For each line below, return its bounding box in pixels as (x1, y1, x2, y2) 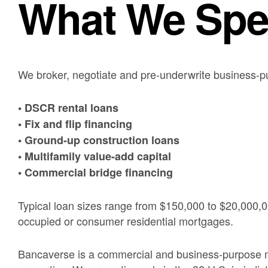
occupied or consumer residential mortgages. (18, 213, 233, 229)
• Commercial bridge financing (18, 164, 173, 180)
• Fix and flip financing (18, 115, 132, 132)
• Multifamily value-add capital (18, 148, 171, 164)
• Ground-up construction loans (18, 132, 179, 148)
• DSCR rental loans (18, 99, 118, 115)
